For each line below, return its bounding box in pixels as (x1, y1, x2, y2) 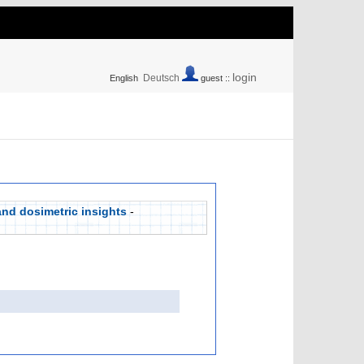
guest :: (198, 73, 232, 83)
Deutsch (143, 72, 180, 84)
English (110, 73, 138, 83)
